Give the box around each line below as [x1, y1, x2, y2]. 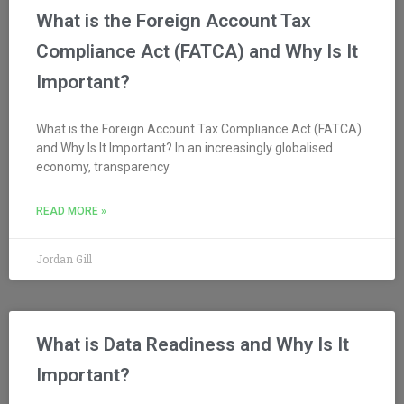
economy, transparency [36, 159, 170, 174]
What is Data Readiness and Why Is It [36, 333, 349, 355]
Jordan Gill [36, 251, 92, 266]
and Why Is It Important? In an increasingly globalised [36, 140, 333, 155]
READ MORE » [36, 204, 106, 217]
